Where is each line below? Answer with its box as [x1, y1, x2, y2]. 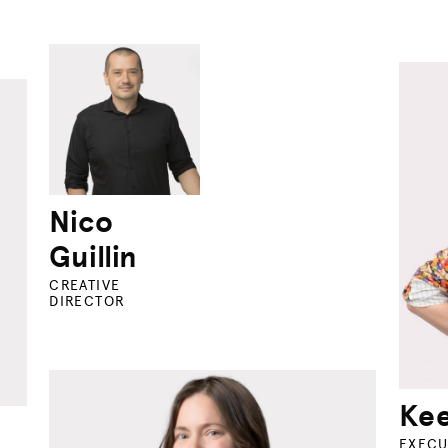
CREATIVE [49, 276, 121, 294]
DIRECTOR [49, 292, 126, 310]
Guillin [49, 237, 138, 276]
